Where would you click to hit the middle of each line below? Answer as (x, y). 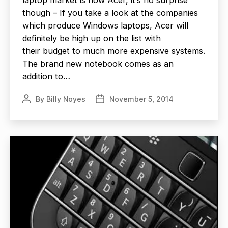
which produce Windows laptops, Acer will (105, 25)
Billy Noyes (66, 99)
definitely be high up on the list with (92, 38)
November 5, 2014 (141, 99)
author (33, 110)
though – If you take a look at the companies (110, 12)
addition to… (46, 76)
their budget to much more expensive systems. (114, 51)
